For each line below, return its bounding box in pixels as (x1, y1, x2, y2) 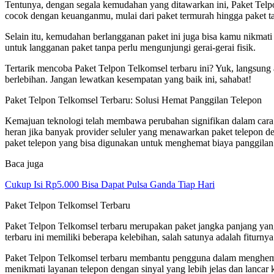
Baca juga (5, 158, 43, 169)
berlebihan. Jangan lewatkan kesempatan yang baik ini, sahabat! (5, 73, 251, 84)
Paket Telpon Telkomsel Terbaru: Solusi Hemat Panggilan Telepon (5, 94, 262, 105)
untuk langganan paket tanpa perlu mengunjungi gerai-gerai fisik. (5, 42, 256, 53)
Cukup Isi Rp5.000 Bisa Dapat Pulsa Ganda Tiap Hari (5, 179, 215, 190)
